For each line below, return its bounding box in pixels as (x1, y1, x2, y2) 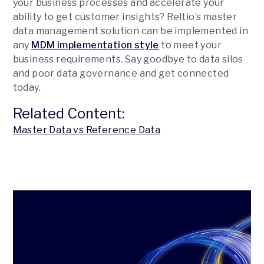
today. (12, 82, 41, 93)
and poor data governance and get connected (12, 68, 229, 79)
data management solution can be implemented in (12, 25, 248, 37)
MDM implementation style (31, 39, 159, 51)
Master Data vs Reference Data (12, 124, 161, 136)
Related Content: (12, 105, 127, 122)
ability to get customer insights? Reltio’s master (12, 11, 237, 22)
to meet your (159, 39, 222, 51)
